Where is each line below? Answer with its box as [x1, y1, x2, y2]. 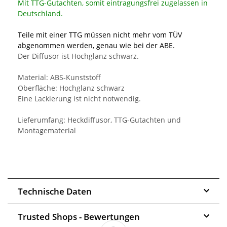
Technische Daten [18, 185, 92, 197]
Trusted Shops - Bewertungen [18, 210, 140, 222]
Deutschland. [18, 8, 63, 18]
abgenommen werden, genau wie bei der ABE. [18, 40, 175, 50]
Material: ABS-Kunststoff [18, 72, 101, 82]
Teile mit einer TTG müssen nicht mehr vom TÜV [18, 29, 182, 40]
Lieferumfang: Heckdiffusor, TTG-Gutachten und [18, 115, 181, 125]
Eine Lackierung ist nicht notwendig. [18, 93, 141, 103]
